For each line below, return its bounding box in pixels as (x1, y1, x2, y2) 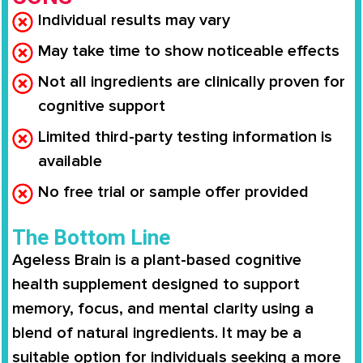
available (38, 151, 102, 171)
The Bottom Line (12, 224, 170, 250)
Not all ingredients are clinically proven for (38, 71, 345, 92)
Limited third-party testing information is (38, 126, 332, 147)
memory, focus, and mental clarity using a (12, 298, 314, 318)
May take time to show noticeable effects (38, 41, 340, 61)
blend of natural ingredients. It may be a (12, 322, 301, 343)
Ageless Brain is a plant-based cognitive (12, 250, 301, 270)
